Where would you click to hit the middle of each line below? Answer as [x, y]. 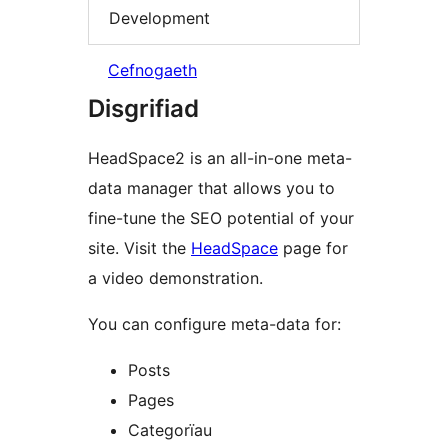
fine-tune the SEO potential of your [221, 218]
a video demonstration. [175, 278]
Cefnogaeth [152, 70]
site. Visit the [157, 248]
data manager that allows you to [211, 188]
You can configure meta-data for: [214, 324]
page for [313, 248]
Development [159, 17]
